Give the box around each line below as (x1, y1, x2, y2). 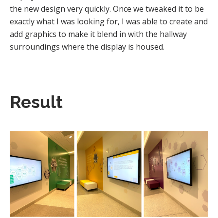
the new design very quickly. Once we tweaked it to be (10, 3, 204, 14)
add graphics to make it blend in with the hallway (10, 29, 187, 39)
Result (10, 92, 63, 112)
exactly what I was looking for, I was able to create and (10, 16, 208, 27)
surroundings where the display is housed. (10, 41, 164, 52)
